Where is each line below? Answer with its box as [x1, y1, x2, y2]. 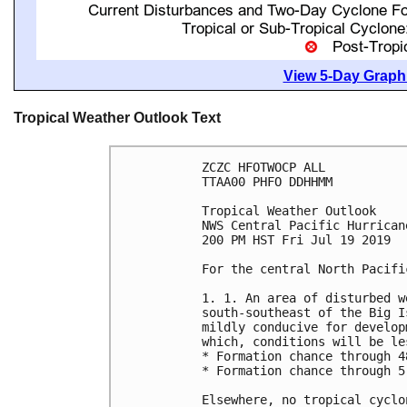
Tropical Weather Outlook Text [14, 110, 221, 125]
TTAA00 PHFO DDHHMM [202, 174, 333, 190]
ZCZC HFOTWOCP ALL [202, 160, 325, 175]
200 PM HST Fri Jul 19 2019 [202, 233, 391, 248]
